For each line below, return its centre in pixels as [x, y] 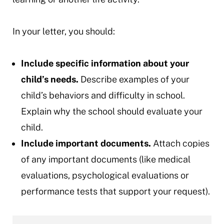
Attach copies [180, 143]
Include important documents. [86, 143]
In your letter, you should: [63, 31]
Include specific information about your [105, 63]
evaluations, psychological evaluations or [105, 175]
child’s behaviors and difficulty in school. [103, 95]
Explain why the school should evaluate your [111, 111]
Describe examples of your [134, 79]
